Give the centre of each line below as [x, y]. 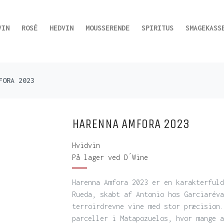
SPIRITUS [157, 27]
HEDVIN [61, 27]
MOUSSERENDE [107, 27]
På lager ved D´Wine [110, 157]
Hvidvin [86, 145]
